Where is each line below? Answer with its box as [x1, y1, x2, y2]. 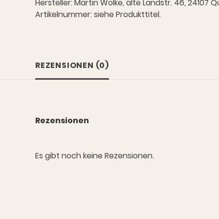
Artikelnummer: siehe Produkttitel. [35, 8, 161, 20]
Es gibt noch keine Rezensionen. [35, 150, 154, 161]
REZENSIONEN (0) [35, 59, 109, 71]
